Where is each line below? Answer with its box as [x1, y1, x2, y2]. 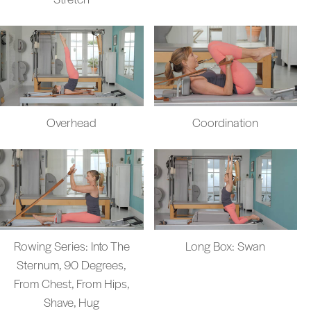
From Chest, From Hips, [13, 275, 130, 292]
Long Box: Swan [185, 237, 266, 255]
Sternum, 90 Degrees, [17, 256, 127, 274]
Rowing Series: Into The [13, 237, 130, 255]
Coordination [192, 113, 259, 131]
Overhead [47, 113, 97, 131]
